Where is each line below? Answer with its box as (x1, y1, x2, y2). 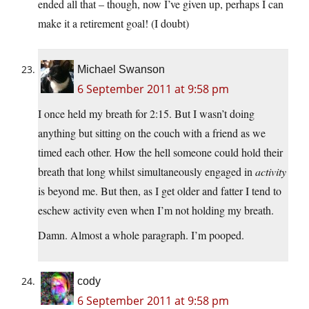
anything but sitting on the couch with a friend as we (38, 126, 266, 141)
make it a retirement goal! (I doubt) (38, 16, 189, 31)
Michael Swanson (77, 63, 165, 76)
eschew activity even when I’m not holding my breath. (38, 203, 274, 218)
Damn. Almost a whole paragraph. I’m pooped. (38, 228, 244, 243)
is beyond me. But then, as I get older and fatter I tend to (38, 183, 281, 199)
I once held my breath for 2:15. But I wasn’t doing (38, 106, 255, 121)
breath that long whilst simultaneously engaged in (38, 164, 255, 179)
